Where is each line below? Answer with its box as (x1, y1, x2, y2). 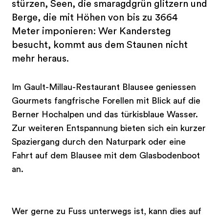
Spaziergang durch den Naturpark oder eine (12, 137, 186, 147)
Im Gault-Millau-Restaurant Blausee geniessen (12, 83, 196, 92)
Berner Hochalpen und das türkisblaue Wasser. (12, 110, 198, 119)
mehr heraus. (12, 54, 69, 64)
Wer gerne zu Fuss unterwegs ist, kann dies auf (12, 207, 201, 216)
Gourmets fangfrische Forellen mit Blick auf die (12, 96, 200, 106)
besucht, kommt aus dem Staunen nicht (12, 40, 188, 50)
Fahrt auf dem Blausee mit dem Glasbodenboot (12, 151, 200, 160)
